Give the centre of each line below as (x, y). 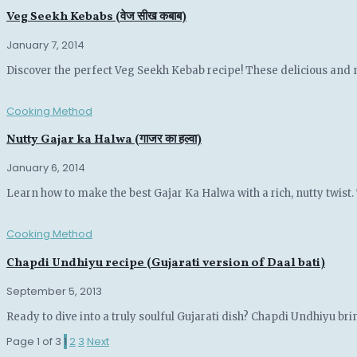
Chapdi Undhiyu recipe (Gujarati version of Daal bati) (166, 263)
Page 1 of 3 (34, 341)
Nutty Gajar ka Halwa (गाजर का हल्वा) (104, 140)
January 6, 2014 (46, 168)
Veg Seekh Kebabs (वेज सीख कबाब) (96, 17)
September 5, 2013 (54, 291)
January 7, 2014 (45, 45)
